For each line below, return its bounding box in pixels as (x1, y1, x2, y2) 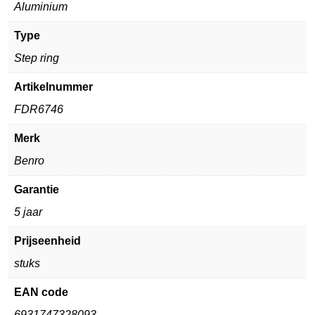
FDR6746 (14, 103, 63, 115)
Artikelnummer (14, 80, 93, 93)
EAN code (14, 285, 68, 298)
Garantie (14, 183, 59, 195)
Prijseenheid (14, 234, 81, 247)
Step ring (14, 51, 59, 64)
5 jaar (14, 205, 42, 218)
